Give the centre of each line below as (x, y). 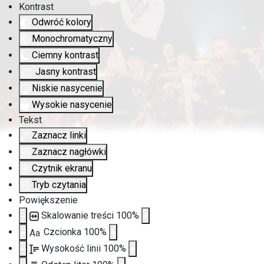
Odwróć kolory (62, 22)
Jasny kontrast (66, 72)
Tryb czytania (59, 185)
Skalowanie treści (79, 215)
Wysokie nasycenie (72, 105)
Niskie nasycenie (67, 88)
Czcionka (64, 232)
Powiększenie (48, 200)
